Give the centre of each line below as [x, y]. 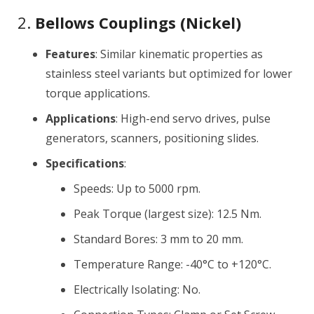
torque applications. [98, 93]
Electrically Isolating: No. [137, 289]
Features [70, 54]
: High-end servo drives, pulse [193, 118]
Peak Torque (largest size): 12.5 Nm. [168, 214]
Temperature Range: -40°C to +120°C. [172, 264]
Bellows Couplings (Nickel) [138, 22]
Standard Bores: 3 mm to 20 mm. [158, 239]
